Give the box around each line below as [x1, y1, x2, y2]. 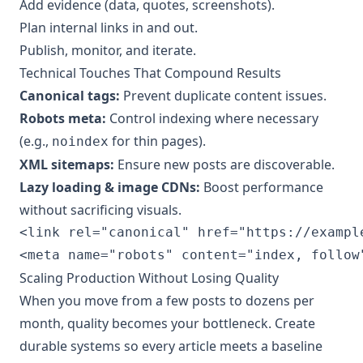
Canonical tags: [19, 86, 120, 105]
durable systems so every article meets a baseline [19, 336, 322, 355]
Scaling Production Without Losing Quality [19, 268, 279, 287]
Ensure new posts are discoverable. [114, 155, 335, 173]
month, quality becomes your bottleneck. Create [19, 314, 315, 332]
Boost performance [200, 177, 323, 196]
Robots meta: [19, 109, 106, 127]
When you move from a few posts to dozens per [19, 291, 314, 310]
